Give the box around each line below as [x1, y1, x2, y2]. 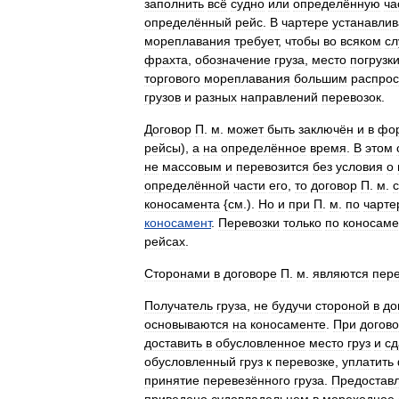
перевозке [275, 354, 335, 369]
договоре [224, 266, 277, 281]
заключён [298, 122, 354, 136]
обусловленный [144, 354, 236, 369]
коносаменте [250, 317, 326, 331]
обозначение [195, 53, 271, 67]
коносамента [144, 197, 220, 211]
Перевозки [218, 216, 280, 230]
